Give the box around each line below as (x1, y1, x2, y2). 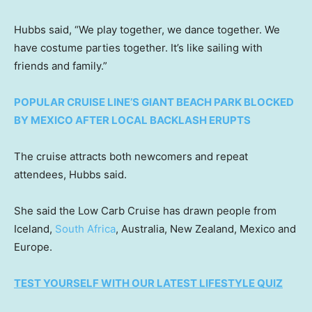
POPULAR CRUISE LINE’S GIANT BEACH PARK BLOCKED (14, 95, 294, 109)
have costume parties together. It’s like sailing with (14, 41, 263, 55)
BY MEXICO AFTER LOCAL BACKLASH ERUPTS (14, 114, 251, 127)
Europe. (14, 240, 52, 254)
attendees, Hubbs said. (14, 168, 127, 182)
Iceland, (14, 222, 55, 236)
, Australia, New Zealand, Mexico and (116, 222, 296, 236)
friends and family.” (14, 59, 107, 73)
